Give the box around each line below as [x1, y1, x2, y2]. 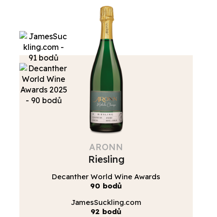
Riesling [88, 153, 124, 166]
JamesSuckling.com [71, 198, 141, 207]
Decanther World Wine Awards [52, 172, 160, 182]
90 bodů [90, 181, 122, 191]
